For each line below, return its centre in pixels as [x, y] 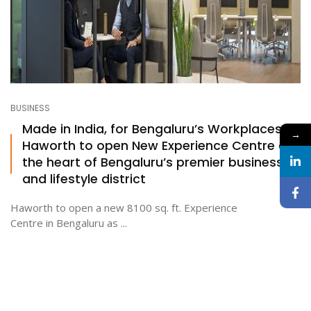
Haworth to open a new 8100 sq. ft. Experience [124, 207]
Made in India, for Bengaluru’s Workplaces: [153, 128]
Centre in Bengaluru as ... [69, 222]
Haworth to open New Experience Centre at [157, 145]
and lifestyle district [84, 178]
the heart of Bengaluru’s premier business [153, 162]
